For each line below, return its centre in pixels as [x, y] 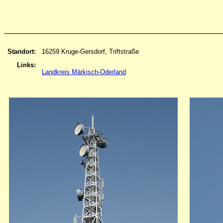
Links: [26, 65]
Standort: [22, 52]
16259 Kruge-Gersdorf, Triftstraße [90, 52]
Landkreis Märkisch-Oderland [84, 72]
